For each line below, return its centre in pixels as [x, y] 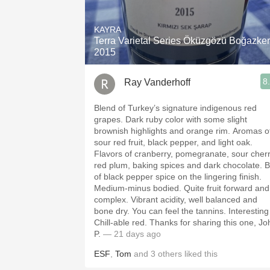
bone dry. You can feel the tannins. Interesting [113, 211]
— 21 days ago [131, 234]
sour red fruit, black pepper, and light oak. [173, 142]
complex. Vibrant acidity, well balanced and [112, 199]
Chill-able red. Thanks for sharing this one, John [122, 222]
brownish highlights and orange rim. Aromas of [163, 131]
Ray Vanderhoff [157, 82]
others [170, 254]
